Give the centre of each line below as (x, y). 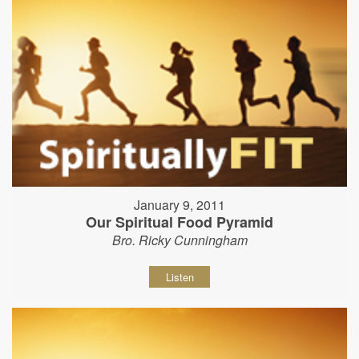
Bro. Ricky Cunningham (179, 240)
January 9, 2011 (179, 205)
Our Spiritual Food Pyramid (179, 222)
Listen (179, 277)
